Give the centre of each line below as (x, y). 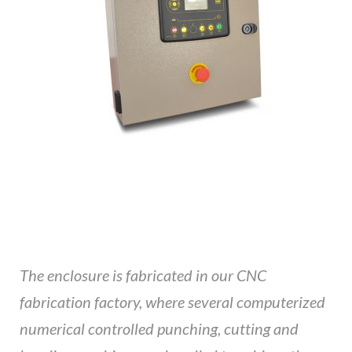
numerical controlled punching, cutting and (159, 328)
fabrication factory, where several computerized (172, 301)
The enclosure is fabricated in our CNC (143, 275)
